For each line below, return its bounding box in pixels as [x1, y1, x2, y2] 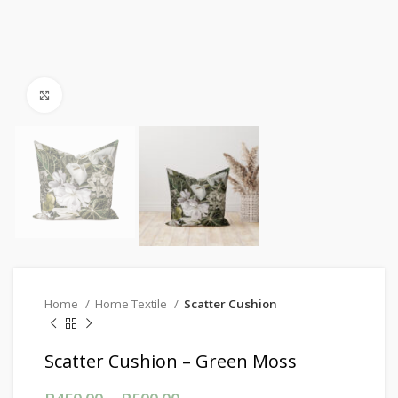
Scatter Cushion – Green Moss [44, 349, 297, 374]
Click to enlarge [62, 87, 151, 103]
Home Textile [95, 296, 170, 313]
